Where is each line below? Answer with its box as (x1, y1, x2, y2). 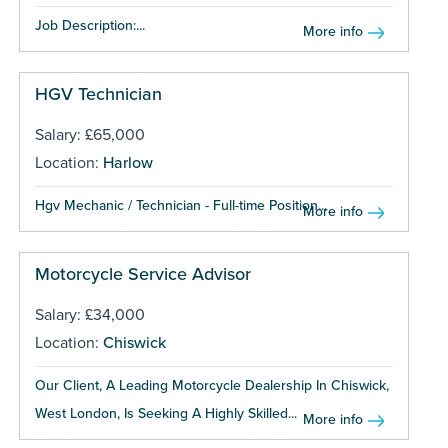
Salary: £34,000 (34, 304, 145, 325)
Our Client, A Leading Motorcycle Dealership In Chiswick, (34, 376, 389, 394)
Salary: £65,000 (34, 124, 145, 145)
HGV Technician (34, 82, 162, 105)
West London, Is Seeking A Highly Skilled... (34, 404, 297, 422)
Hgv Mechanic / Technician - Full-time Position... (34, 196, 327, 214)
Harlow (102, 152, 153, 173)
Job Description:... (34, 16, 145, 34)
